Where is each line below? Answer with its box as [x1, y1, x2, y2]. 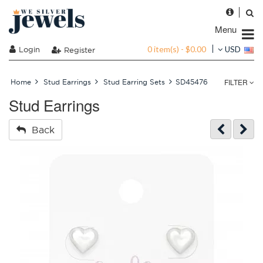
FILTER [224, 77, 249, 87]
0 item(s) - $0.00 [147, 43, 206, 54]
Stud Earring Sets [103, 77, 165, 86]
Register [64, 45, 95, 55]
